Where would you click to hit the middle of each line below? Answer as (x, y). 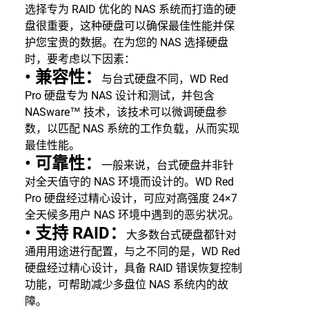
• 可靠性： (63, 163)
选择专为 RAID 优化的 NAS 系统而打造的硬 (130, 9)
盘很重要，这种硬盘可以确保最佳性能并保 (129, 26)
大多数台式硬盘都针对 (181, 235)
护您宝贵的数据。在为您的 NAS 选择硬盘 (126, 42)
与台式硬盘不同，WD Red (165, 79)
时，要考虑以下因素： (80, 59)
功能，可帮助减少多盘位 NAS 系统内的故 (126, 285)
